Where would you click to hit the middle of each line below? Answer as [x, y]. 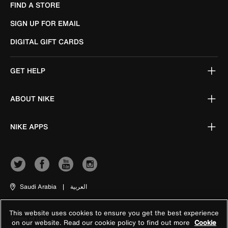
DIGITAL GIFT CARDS [47, 41]
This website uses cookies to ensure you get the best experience [114, 213]
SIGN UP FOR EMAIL [45, 23]
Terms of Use [29, 219]
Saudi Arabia [38, 187]
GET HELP [28, 70]
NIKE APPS [29, 126]
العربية [79, 187]
